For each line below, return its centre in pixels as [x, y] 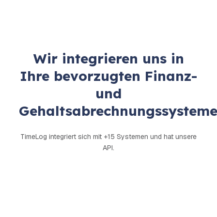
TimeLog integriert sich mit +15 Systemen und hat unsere [108, 137]
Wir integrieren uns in [108, 59]
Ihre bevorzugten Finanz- [108, 76]
